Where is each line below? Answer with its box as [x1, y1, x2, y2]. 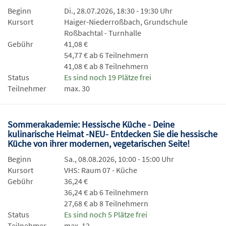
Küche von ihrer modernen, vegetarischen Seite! [8, 138, 192, 150]
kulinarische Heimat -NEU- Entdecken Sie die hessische [8, 128, 217, 140]
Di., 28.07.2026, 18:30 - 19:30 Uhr [64, 6, 173, 16]
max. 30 [64, 83, 90, 94]
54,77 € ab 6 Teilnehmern [64, 50, 148, 61]
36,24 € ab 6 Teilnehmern [64, 187, 148, 198]
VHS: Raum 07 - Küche [64, 165, 137, 176]
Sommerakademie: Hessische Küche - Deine [8, 119, 175, 131]
